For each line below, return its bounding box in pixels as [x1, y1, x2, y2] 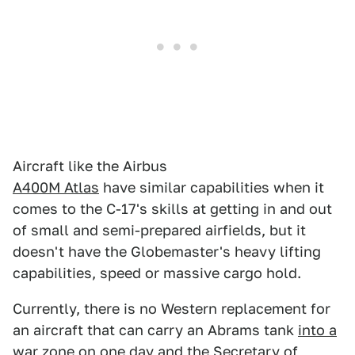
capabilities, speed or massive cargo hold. [13, 265, 301, 281]
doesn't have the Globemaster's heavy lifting [13, 243, 321, 260]
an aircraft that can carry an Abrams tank [13, 322, 298, 338]
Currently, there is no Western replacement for [13, 300, 330, 317]
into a [298, 322, 337, 338]
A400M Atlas [13, 179, 99, 196]
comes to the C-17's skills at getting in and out [13, 200, 332, 217]
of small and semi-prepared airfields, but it [13, 222, 306, 239]
